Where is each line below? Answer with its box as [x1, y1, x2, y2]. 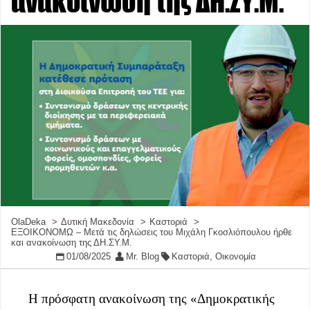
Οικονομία [215, 251, 256, 262]
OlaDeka [11, 217, 46, 228]
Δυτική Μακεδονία [61, 217, 134, 228]
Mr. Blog [125, 251, 159, 262]
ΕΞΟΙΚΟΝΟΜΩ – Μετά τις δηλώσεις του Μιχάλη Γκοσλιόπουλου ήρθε [11, 227, 292, 238]
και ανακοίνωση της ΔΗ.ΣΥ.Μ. [11, 237, 132, 248]
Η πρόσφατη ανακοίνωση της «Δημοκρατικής [28, 291, 275, 307]
